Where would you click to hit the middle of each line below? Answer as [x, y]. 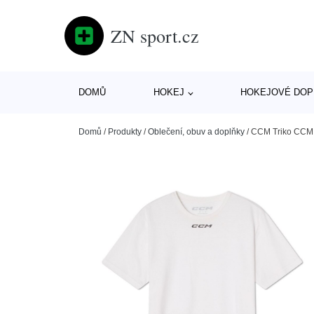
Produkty [125, 132]
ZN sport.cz [155, 35]
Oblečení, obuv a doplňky [196, 132]
